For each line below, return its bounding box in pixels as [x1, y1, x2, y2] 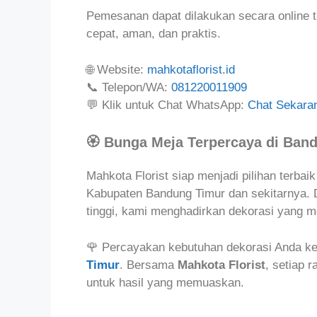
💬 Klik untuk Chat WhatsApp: [86, 98, 244, 112]
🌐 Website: [86, 62, 144, 76]
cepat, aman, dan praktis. [86, 27, 221, 41]
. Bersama [120, 258, 178, 272]
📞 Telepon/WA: [86, 80, 168, 94]
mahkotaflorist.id [147, 62, 235, 76]
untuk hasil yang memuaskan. [86, 275, 244, 289]
